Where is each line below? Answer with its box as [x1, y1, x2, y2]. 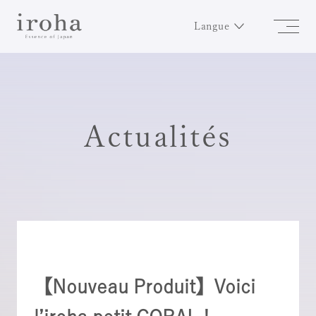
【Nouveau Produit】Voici [33, 276, 255, 296]
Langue [193, 20, 230, 32]
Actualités [83, 121, 233, 152]
